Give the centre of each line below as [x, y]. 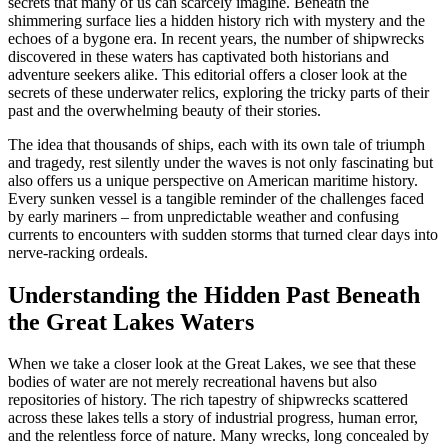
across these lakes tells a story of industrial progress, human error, [213, 418]
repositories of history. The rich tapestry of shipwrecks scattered [208, 400]
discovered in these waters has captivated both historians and [198, 56]
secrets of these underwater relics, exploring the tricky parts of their [218, 92]
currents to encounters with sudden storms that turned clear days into [223, 234]
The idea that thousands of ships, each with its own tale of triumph [216, 144]
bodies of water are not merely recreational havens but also [192, 382]
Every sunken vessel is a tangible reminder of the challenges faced [216, 198]
